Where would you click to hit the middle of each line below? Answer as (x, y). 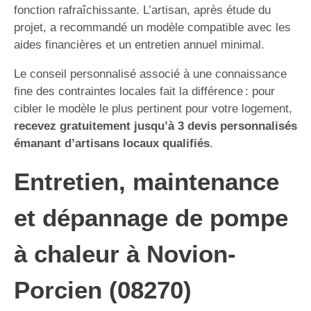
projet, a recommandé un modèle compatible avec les (152, 27)
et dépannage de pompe (151, 217)
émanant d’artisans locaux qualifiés (112, 143)
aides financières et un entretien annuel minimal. (139, 44)
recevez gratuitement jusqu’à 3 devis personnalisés (155, 126)
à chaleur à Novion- (125, 253)
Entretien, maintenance (146, 181)
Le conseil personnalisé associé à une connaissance (150, 74)
